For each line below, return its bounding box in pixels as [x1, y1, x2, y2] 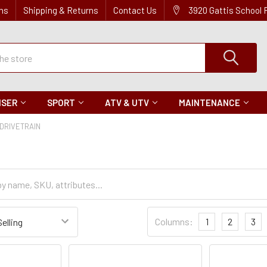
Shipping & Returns [23, 5, 98, 15]
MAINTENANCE [179, 97, 240, 108]
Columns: [155, 216, 193, 227]
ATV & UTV [105, 97, 149, 108]
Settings [147, 222, 181, 233]
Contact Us [113, 5, 157, 15]
